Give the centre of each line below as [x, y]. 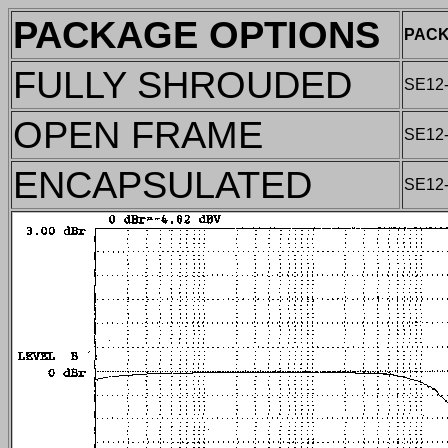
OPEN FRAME [138, 134]
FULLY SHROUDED [182, 84]
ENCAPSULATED [162, 184]
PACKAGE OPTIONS [196, 34]
